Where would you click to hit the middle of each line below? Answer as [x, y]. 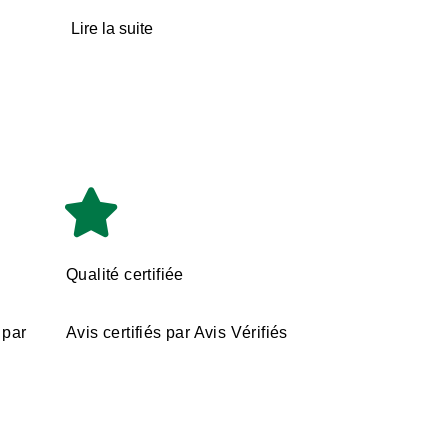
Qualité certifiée [125, 275]
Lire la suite [112, 28]
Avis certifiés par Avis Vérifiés [177, 333]
